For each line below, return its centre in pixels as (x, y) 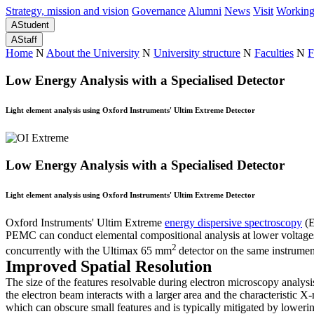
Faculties (274, 53)
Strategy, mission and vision (67, 11)
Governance (159, 11)
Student (33, 25)
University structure (197, 53)
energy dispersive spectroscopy (233, 222)
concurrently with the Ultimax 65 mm (89, 250)
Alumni (205, 11)
